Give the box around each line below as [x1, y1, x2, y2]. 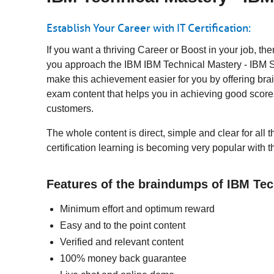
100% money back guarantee [60, 253, 187, 264]
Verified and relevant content [60, 237, 183, 247]
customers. [46, 103, 94, 114]
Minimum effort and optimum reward [60, 204, 215, 214]
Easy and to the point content [60, 220, 185, 231]
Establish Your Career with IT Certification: [46, 21, 251, 35]
